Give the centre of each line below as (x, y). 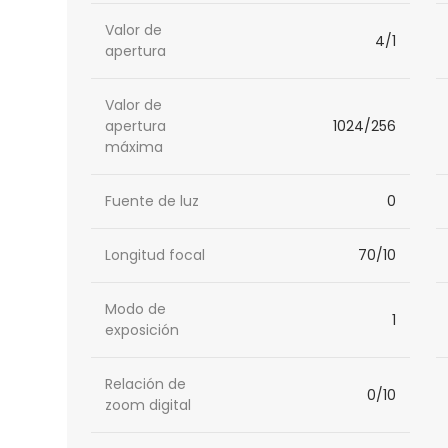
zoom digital (148, 405)
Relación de (146, 384)
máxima (134, 147)
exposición (142, 330)
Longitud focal (155, 255)
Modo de (136, 309)
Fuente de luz (152, 201)
